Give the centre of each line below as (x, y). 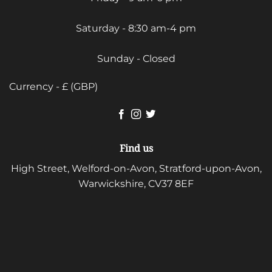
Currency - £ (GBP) (53, 86)
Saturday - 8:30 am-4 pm (136, 28)
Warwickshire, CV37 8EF (136, 184)
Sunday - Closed (136, 58)
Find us (136, 148)
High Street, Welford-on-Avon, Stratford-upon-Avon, (136, 169)
